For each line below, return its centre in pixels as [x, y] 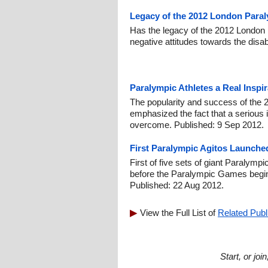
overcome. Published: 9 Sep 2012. [197, 125]
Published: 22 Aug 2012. [177, 185]
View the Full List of [179, 213]
